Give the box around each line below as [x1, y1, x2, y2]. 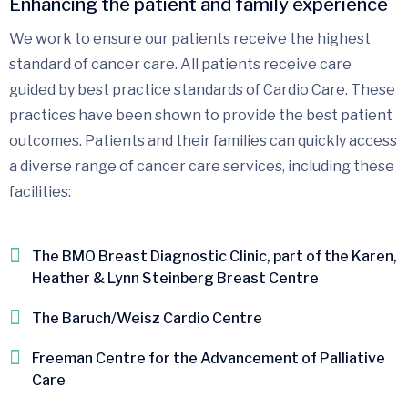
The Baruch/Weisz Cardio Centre [32, 309, 262, 327]
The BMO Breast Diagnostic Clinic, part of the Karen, [32, 247, 397, 265]
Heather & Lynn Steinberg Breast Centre [32, 269, 319, 287]
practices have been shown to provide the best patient [9, 106, 393, 124]
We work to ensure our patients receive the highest [9, 29, 371, 47]
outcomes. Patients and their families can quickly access [9, 131, 397, 149]
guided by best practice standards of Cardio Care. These [9, 80, 395, 98]
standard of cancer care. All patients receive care [9, 55, 352, 73]
